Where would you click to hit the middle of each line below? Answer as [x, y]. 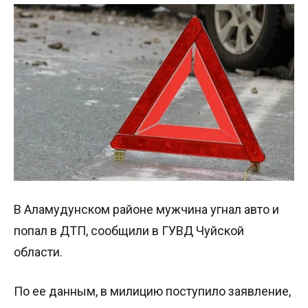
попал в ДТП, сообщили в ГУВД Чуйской [129, 230]
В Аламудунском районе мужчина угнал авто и [146, 209]
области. [38, 252]
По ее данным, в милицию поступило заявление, [152, 291]
